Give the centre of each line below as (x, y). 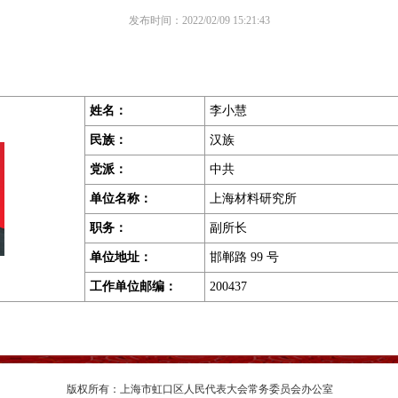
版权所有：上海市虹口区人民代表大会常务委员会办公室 (200, 389)
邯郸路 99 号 (244, 257)
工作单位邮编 (127, 287)
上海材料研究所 (253, 199)
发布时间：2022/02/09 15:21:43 (199, 20)
